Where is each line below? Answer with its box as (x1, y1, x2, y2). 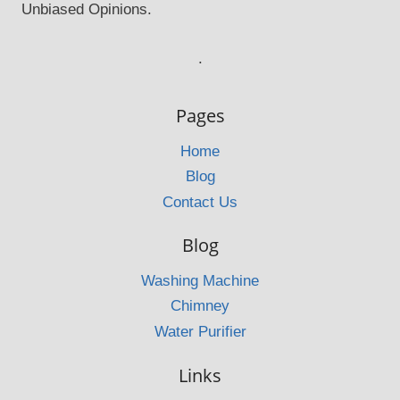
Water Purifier (154, 322, 246, 340)
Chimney (171, 297, 229, 315)
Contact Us (162, 193, 237, 211)
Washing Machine (141, 272, 259, 290)
